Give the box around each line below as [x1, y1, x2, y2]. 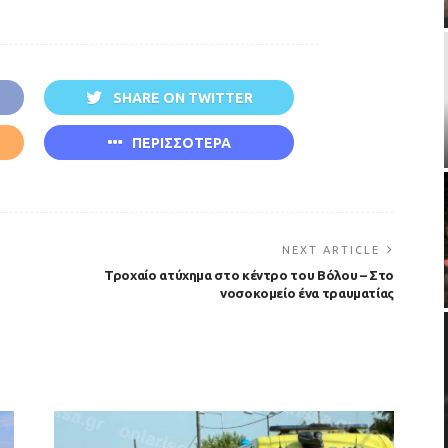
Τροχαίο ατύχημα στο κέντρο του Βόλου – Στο [104, 268, 394, 283]
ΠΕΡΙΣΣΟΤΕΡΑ [131, 135, 231, 152]
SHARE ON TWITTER [112, 90, 253, 107]
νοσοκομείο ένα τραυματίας [220, 286, 394, 301]
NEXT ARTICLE [282, 244, 380, 257]
